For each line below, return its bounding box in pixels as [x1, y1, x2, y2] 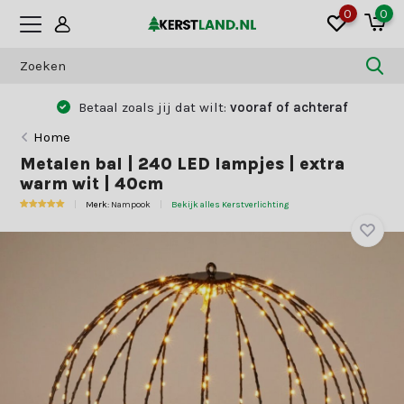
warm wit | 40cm [20, 174, 164, 194]
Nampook [111, 199, 151, 210]
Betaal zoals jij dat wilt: [74, 98, 230, 115]
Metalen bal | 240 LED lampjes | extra [20, 154, 345, 174]
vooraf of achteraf [229, 98, 348, 115]
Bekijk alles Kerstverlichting [171, 199, 289, 210]
